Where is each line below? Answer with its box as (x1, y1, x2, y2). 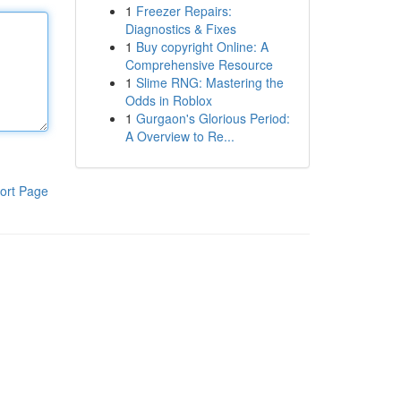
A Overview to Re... (124, 127, 235, 145)
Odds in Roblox (124, 91, 212, 109)
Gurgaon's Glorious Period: (135, 109, 290, 127)
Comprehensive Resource (124, 55, 273, 73)
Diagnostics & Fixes (124, 20, 236, 38)
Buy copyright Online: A (135, 38, 269, 55)
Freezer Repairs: (135, 2, 232, 20)
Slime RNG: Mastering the (135, 73, 284, 91)
